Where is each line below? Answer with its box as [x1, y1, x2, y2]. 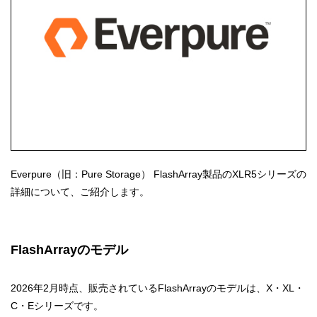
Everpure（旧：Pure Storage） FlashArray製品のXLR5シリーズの [11, 168, 306, 180]
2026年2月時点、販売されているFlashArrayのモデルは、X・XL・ [11, 282, 304, 294]
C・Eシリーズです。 [11, 300, 103, 312]
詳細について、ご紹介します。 [11, 186, 149, 198]
